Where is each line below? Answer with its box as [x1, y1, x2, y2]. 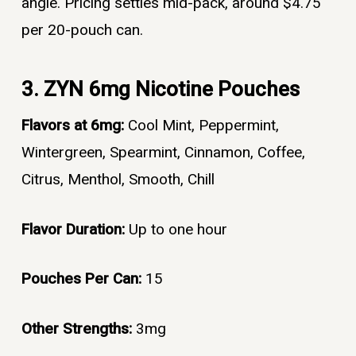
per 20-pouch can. [21, 18, 143, 41]
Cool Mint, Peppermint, [127, 114, 279, 137]
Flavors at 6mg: [21, 114, 128, 137]
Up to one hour [128, 218, 227, 241]
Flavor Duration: [21, 218, 129, 241]
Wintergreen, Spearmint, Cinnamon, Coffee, [21, 141, 305, 164]
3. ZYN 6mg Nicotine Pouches [21, 75, 300, 106]
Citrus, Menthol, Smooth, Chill [21, 168, 215, 192]
